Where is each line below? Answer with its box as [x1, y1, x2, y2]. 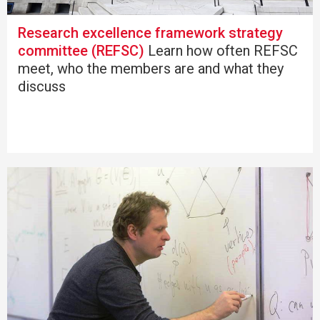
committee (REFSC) [18, 41, 144, 59]
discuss [18, 77, 66, 95]
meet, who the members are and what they [18, 59, 284, 77]
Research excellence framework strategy [18, 24, 283, 41]
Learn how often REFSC [144, 41, 298, 59]
